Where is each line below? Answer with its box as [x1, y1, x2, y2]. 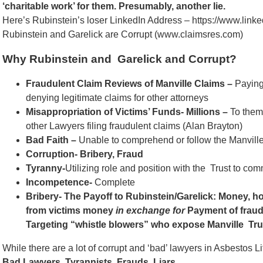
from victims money [26, 205, 116, 215]
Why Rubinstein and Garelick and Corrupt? [2, 52, 237, 65]
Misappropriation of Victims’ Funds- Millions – [26, 106, 230, 117]
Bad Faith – [26, 134, 79, 145]
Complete [95, 177, 135, 187]
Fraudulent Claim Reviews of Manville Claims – [26, 78, 235, 89]
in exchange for [116, 205, 187, 215]
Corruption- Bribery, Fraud [26, 149, 143, 159]
